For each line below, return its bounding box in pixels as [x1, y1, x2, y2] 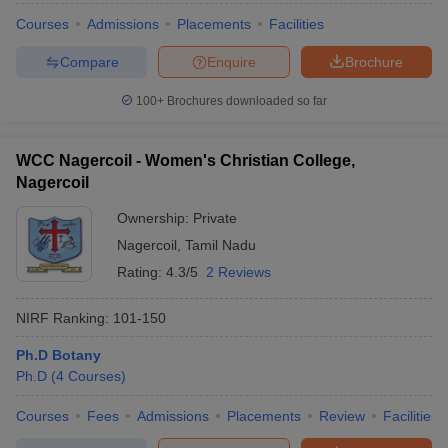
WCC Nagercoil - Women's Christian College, [16, 152, 355, 169]
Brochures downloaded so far [164, 94, 327, 108]
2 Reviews [206, 264, 271, 280]
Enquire [207, 53, 256, 70]
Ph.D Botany [16, 347, 101, 363]
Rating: [117, 264, 166, 280]
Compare [59, 53, 119, 70]
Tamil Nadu [185, 237, 256, 253]
